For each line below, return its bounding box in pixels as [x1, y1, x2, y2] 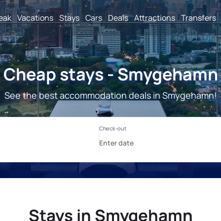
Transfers [181, 12, 216, 23]
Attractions [134, 12, 175, 23]
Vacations [17, 12, 53, 23]
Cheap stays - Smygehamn [3, 63, 218, 85]
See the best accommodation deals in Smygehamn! [4, 89, 217, 101]
